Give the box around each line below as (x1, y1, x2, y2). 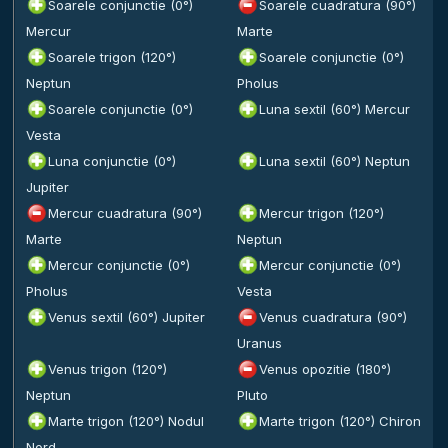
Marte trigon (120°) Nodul (48, 413, 204, 429)
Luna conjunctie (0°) (48, 153, 176, 169)
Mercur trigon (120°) (258, 205, 384, 221)
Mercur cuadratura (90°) (48, 205, 202, 221)
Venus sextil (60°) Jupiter (48, 309, 205, 325)
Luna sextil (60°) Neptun (258, 153, 410, 169)
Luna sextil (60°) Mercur (258, 101, 410, 117)
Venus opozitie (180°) (258, 361, 391, 377)
